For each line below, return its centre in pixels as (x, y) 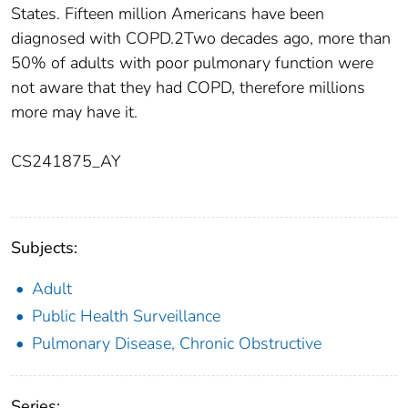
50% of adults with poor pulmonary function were (192, 62)
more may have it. (74, 112)
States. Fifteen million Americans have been (168, 13)
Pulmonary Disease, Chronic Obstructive (177, 343)
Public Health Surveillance (126, 316)
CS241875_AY (66, 161)
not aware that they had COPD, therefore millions (188, 87)
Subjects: (44, 247)
